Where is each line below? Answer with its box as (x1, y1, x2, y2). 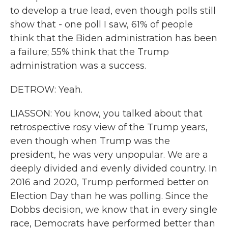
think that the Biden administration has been (10, 33, 217, 44)
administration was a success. (10, 60, 146, 71)
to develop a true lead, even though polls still (10, 5, 216, 16)
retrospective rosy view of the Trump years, (10, 122, 208, 133)
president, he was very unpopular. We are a (10, 149, 208, 160)
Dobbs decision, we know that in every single (10, 204, 217, 215)
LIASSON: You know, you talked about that (10, 108, 203, 119)
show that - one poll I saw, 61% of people (10, 19, 193, 30)
